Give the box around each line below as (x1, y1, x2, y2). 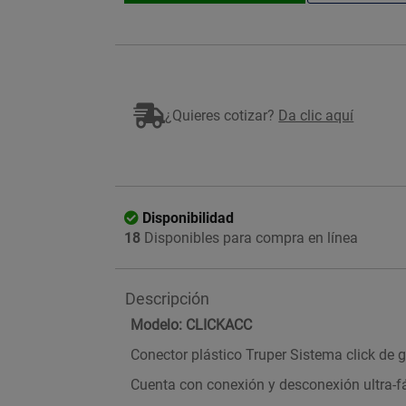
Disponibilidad (142, 209, 235, 227)
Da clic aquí (278, 106, 354, 124)
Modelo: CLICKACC (130, 316, 253, 333)
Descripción (125, 289, 210, 308)
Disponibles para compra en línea (140, 229, 359, 246)
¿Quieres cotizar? (165, 106, 279, 124)
